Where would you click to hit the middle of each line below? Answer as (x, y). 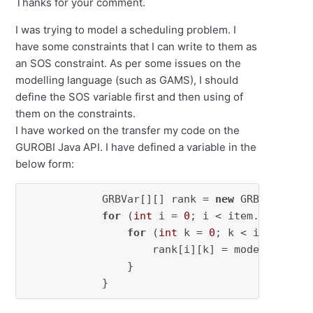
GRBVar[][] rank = (121, 199)
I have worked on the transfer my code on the (128, 131)
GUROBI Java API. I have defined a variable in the (136, 147)
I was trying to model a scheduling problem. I (126, 30)
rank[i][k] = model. (150, 250)
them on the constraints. (76, 114)
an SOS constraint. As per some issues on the (129, 64)
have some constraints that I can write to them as (137, 47)
